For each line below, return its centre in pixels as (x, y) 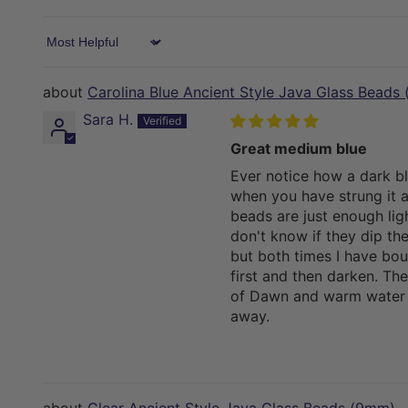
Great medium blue (299, 149)
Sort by (68, 51)
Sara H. (108, 120)
